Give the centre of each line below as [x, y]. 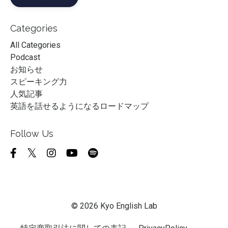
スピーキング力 [39, 81]
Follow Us [32, 133]
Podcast [25, 57]
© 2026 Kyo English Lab [114, 206]
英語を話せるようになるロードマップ [79, 106]
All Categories [35, 45]
